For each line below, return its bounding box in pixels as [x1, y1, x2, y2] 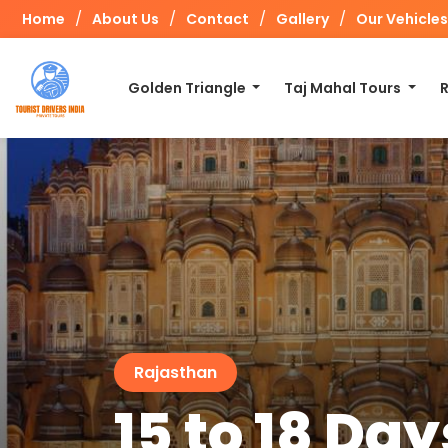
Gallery [276, 9, 329, 29]
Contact [186, 9, 249, 29]
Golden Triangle [127, 78, 249, 98]
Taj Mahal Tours [284, 78, 405, 98]
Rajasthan [134, 361, 217, 384]
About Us [92, 9, 159, 29]
